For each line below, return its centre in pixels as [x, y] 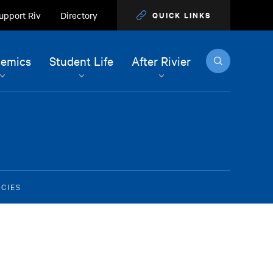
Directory [79, 15]
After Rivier [161, 61]
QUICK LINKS [182, 15]
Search [219, 53]
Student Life [82, 61]
